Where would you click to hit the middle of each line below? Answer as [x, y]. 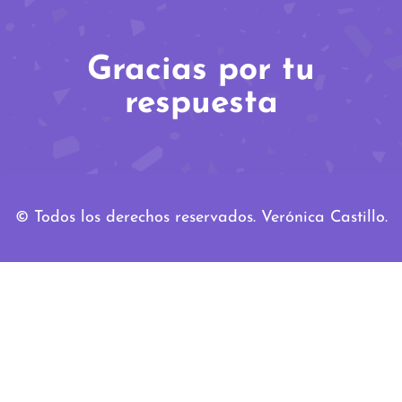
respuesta [201, 104]
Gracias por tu [201, 70]
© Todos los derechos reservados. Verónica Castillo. [201, 218]
